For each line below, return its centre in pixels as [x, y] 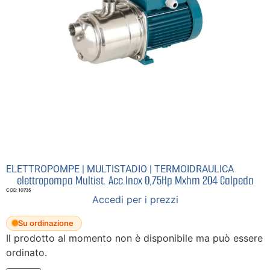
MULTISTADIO [117, 169]
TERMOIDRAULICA [194, 169]
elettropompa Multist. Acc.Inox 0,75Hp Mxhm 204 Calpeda [135, 180]
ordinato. [27, 252]
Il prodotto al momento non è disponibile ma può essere [134, 238]
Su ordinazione [46, 223]
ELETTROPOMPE [43, 169]
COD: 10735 [19, 190]
